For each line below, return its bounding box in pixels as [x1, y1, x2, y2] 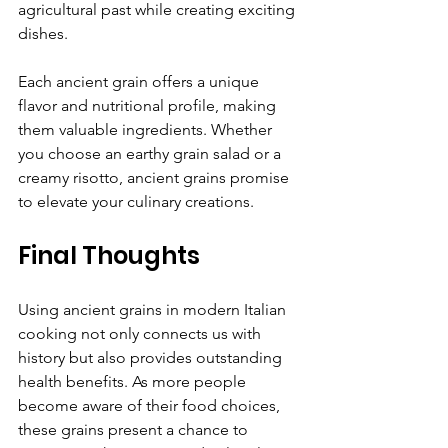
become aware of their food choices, [18, 395, 284, 415]
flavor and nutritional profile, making [18, 95, 280, 115]
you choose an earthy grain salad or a [18, 143, 285, 163]
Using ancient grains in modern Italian [18, 299, 290, 319]
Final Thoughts [18, 238, 200, 272]
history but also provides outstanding [18, 347, 286, 367]
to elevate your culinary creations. [18, 191, 254, 211]
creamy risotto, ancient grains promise [18, 167, 293, 187]
